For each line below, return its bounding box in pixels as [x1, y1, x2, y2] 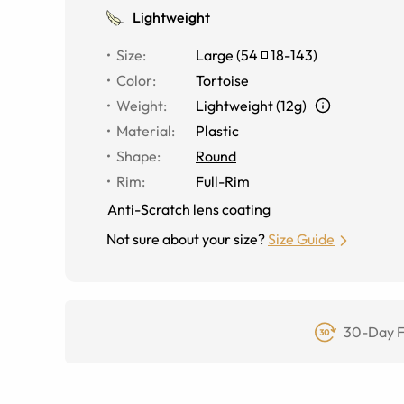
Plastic [196, 122, 239, 140]
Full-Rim [196, 172, 250, 190]
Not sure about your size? [106, 230, 265, 248]
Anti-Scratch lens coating [107, 200, 271, 218]
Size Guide [268, 230, 335, 248]
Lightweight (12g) [196, 96, 307, 115]
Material [116, 122, 171, 140]
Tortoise [196, 71, 249, 89]
